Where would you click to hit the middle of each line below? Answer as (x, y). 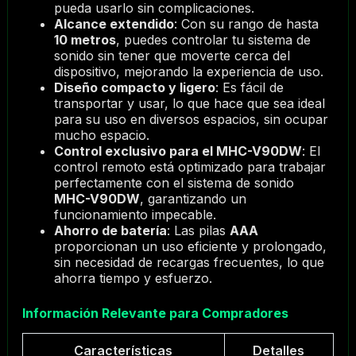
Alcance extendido (114, 24)
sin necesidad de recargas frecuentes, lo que (189, 263)
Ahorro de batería (110, 231)
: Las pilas (198, 231)
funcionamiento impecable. (135, 215)
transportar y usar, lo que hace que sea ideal (189, 104)
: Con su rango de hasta (246, 24)
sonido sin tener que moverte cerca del (172, 56)
